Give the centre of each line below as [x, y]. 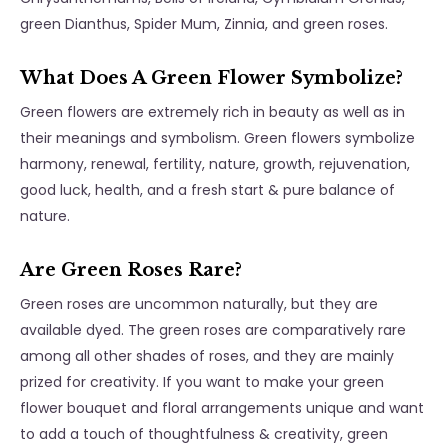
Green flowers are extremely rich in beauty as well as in [212, 112]
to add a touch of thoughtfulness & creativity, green [204, 434]
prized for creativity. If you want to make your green [202, 382]
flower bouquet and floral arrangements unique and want [222, 408]
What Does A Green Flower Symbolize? [214, 78]
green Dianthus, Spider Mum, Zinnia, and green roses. [204, 24]
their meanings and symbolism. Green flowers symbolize [217, 138]
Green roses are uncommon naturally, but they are [199, 304]
